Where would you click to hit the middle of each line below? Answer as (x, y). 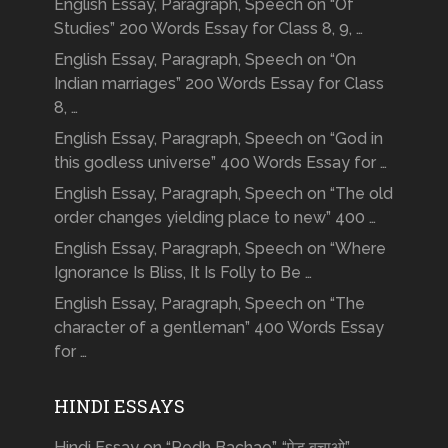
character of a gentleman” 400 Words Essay (218, 327)
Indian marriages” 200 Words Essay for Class (218, 83)
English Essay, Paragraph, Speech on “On (204, 59)
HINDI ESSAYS (119, 405)
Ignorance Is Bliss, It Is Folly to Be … (182, 272)
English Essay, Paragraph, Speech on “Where (219, 248)
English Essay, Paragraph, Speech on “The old (223, 193)
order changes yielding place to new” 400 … (214, 217)
